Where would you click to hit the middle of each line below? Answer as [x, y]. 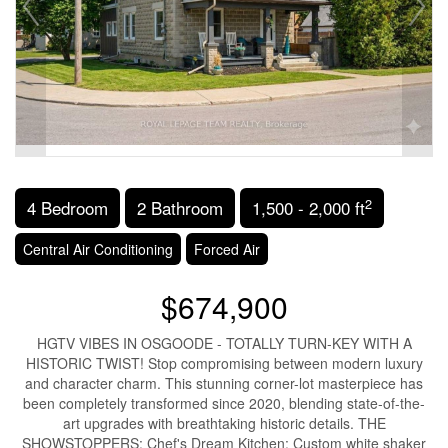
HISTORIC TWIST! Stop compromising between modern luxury [224, 363]
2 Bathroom [180, 208]
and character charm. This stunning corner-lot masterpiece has [224, 383]
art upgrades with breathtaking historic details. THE [224, 423]
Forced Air [227, 249]
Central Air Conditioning [98, 249]
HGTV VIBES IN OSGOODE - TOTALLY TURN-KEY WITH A [224, 343]
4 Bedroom [67, 208]
